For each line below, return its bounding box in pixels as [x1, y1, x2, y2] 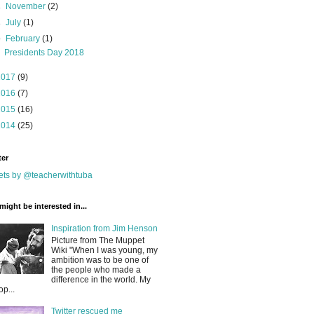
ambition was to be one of [50, 254, 149, 265]
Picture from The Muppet [50, 235, 144, 245]
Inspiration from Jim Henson [50, 224, 158, 234]
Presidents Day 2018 [4, 48, 84, 57]
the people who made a [50, 264, 141, 275]
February [6, 34, 43, 43]
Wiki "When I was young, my [50, 245, 158, 255]
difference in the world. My [50, 274, 151, 285]
